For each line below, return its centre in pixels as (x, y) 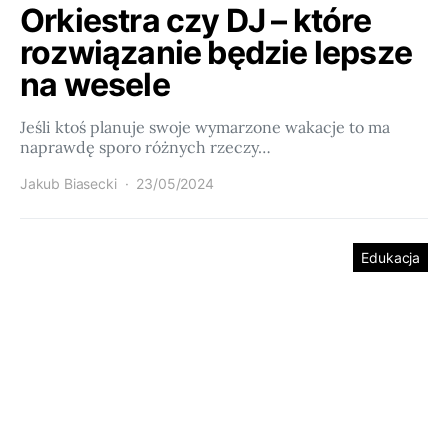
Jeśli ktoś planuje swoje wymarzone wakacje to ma (205, 127)
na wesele (95, 84)
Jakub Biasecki (68, 183)
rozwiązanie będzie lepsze (216, 52)
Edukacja (390, 257)
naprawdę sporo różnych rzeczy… (145, 147)
